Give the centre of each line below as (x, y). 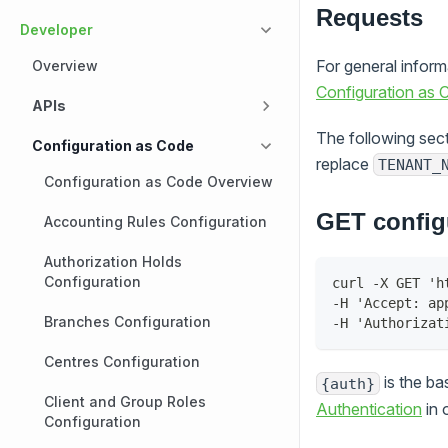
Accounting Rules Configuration (155, 221)
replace (344, 163)
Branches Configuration (127, 321)
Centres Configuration (122, 361)
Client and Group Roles (125, 401)
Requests (369, 17)
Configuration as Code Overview (158, 181)
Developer (56, 29)
